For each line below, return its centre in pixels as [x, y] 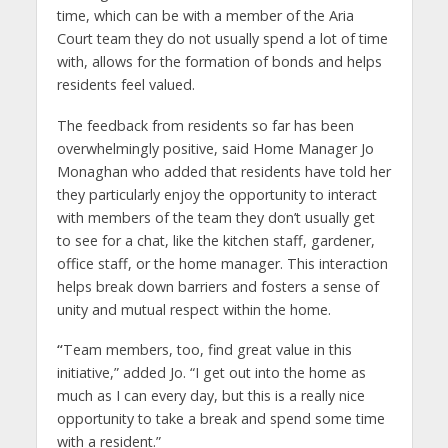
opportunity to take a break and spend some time [220, 419]
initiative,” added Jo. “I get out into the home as [211, 373]
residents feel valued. [125, 84]
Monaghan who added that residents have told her [223, 171]
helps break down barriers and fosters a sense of [217, 286]
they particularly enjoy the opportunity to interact [216, 194]
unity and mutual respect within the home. [193, 309]
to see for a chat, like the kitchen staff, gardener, [215, 240]
